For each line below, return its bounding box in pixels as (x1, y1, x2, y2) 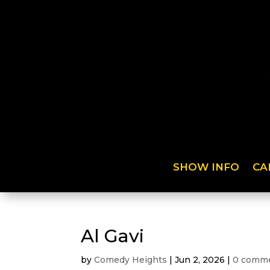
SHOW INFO (173, 161, 240, 173)
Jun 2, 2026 (175, 254, 225, 265)
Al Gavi (81, 224, 145, 247)
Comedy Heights (94, 254, 168, 265)
